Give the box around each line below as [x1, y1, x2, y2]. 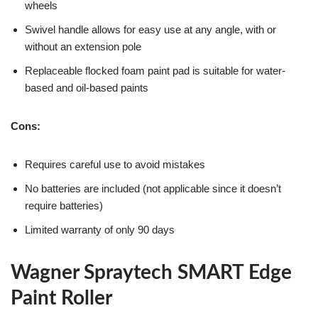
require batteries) [25, 199, 103, 212]
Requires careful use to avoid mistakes [25, 158, 205, 171]
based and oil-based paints [25, 82, 148, 94]
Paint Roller [11, 288, 112, 309]
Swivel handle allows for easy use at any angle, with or [25, 23, 276, 36]
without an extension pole [25, 40, 141, 53]
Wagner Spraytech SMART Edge [11, 263, 292, 283]
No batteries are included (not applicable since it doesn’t [25, 182, 281, 195]
